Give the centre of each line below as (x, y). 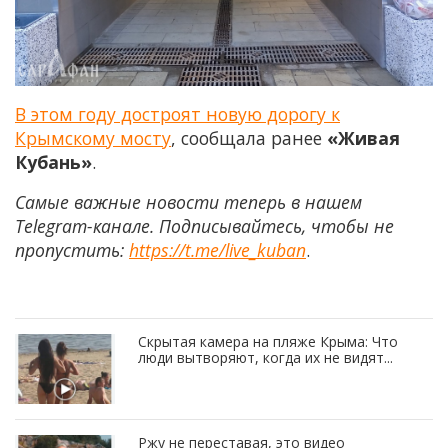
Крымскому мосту (93, 137)
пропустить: (72, 249)
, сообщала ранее (249, 137)
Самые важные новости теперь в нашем (188, 201)
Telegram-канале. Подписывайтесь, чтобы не (204, 225)
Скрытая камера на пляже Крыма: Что (268, 341)
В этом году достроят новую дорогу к (177, 113)
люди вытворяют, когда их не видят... (265, 357)
